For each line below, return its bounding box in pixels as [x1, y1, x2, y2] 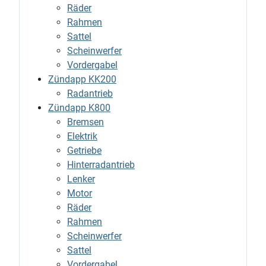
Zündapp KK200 [48, 74, 116, 85]
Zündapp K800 [48, 102, 110, 114]
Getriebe [67, 145, 102, 157]
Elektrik [67, 131, 97, 142]
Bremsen [67, 116, 104, 128]
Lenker [67, 173, 95, 185]
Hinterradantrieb [67, 159, 135, 171]
